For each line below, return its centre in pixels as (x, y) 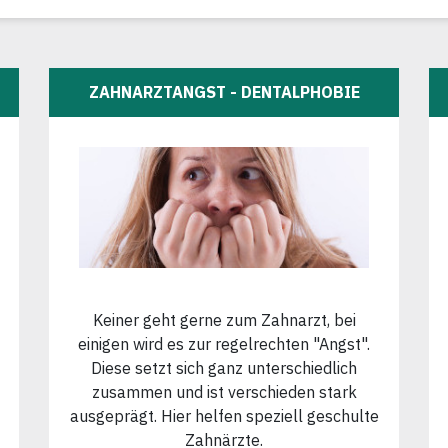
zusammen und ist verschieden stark (224, 391)
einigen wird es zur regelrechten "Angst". (224, 343)
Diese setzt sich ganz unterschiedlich (224, 367)
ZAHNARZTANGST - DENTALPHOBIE (224, 92)
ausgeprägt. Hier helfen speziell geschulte (224, 415)
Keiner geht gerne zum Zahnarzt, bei (224, 319)
